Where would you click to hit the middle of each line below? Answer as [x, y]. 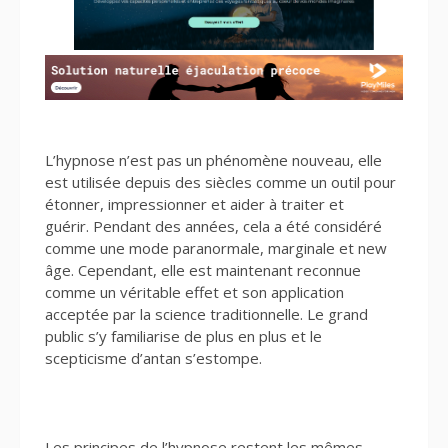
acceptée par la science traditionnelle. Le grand [206, 314]
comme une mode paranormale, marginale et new [216, 248]
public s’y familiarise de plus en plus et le [183, 336]
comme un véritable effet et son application [194, 292]
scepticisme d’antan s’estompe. [153, 358]
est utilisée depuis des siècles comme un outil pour [220, 182]
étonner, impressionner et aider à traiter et [194, 204]
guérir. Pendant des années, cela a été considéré [213, 226]
